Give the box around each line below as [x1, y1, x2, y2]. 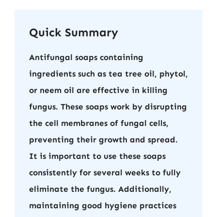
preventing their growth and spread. [29, 134, 178, 144]
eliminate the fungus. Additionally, [29, 184, 171, 194]
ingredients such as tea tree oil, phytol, [29, 68, 188, 78]
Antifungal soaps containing [29, 52, 143, 62]
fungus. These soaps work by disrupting [29, 101, 187, 111]
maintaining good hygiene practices [29, 200, 176, 210]
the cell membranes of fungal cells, [29, 118, 169, 128]
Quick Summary [29, 25, 118, 39]
